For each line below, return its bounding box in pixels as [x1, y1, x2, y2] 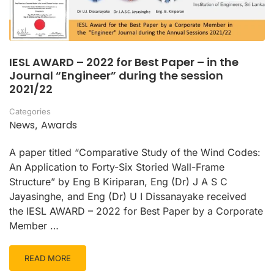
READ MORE [24, 253, 71, 264]
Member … [9, 220, 59, 232]
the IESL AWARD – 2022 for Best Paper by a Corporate [9, 205, 263, 218]
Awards [41, 118, 77, 133]
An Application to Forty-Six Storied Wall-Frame [9, 161, 224, 174]
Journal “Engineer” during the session [9, 68, 223, 84]
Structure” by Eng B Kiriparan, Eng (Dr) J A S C [9, 176, 228, 188]
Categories [9, 106, 51, 117]
